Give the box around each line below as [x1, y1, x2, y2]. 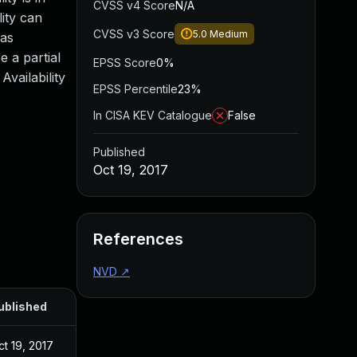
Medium [210, 28, 248, 40]
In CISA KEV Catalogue [93, 108, 212, 122]
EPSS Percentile [93, 82, 178, 96]
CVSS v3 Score [93, 27, 175, 41]
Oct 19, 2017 [93, 162, 168, 178]
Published [93, 145, 145, 159]
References [93, 229, 183, 249]
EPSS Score [93, 56, 156, 69]
